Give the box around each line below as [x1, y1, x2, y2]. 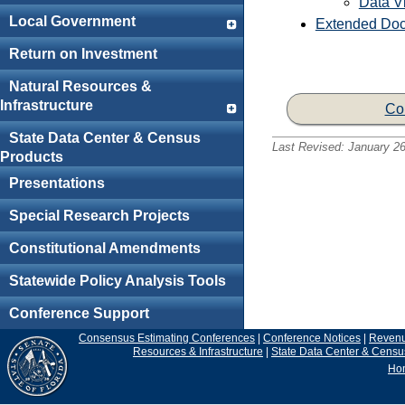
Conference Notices [263, 331, 361, 344]
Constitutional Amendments [8, 240, 201, 257]
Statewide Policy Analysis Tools [8, 273, 226, 289]
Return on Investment [8, 46, 157, 62]
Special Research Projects [8, 208, 190, 224]
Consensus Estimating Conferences [79, 331, 255, 344]
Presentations [8, 175, 105, 192]
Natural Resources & [8, 79, 152, 95]
